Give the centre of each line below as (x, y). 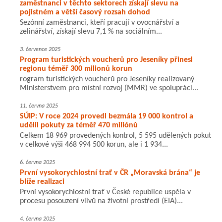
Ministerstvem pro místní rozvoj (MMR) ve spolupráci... (109, 88)
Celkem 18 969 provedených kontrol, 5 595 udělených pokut (115, 136)
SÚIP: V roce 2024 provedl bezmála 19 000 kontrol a (107, 117)
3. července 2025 (40, 50)
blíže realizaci (42, 182)
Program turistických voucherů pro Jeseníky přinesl (106, 60)
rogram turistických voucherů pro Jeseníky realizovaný (107, 80)
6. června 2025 (37, 163)
